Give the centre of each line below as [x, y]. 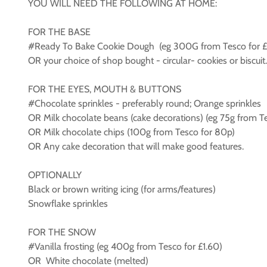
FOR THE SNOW [62, 232]
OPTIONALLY [55, 175]
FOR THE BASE [59, 32]
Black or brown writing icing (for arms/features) [122, 189]
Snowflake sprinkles [68, 204]
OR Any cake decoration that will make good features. [136, 146]
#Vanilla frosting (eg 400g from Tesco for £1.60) [125, 246]
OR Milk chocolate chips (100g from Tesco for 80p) [131, 132]
